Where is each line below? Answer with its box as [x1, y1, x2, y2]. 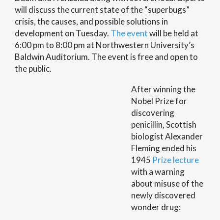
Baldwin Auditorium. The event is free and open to [15, 52, 198, 62]
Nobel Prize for [131, 96, 187, 106]
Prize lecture [152, 155, 199, 165]
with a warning [131, 166, 185, 177]
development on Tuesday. [15, 28, 110, 38]
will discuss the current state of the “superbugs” [15, 4, 190, 15]
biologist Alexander [131, 131, 203, 141]
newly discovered [131, 190, 195, 200]
